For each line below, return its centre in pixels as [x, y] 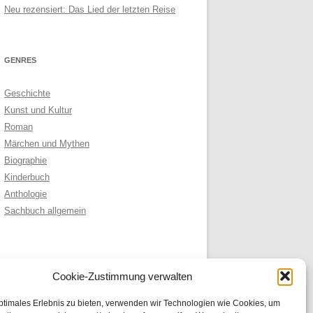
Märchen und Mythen [47, 144]
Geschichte [27, 93]
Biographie [26, 160]
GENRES [20, 60]
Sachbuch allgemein [45, 211]
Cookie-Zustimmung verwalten [122, 276]
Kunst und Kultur [38, 110]
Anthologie [26, 194]
